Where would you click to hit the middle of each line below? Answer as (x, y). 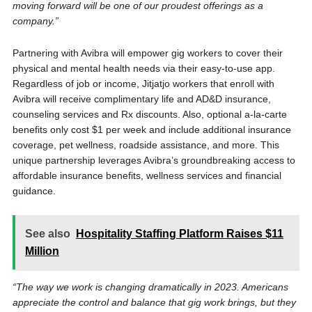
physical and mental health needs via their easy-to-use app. (143, 68)
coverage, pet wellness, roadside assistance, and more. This (146, 145)
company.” (35, 21)
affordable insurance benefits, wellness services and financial (147, 175)
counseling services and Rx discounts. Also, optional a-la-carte (149, 114)
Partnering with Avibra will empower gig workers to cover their (147, 53)
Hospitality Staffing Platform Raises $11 (179, 234)
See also (47, 234)
